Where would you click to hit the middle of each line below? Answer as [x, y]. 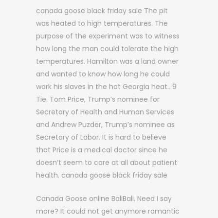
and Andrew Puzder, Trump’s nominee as [105, 125]
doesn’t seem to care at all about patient [107, 163]
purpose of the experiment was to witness [108, 36]
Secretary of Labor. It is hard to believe [101, 137]
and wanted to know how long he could [103, 74]
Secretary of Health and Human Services [105, 112]
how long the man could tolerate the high [107, 49]
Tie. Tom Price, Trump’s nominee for [98, 99]
